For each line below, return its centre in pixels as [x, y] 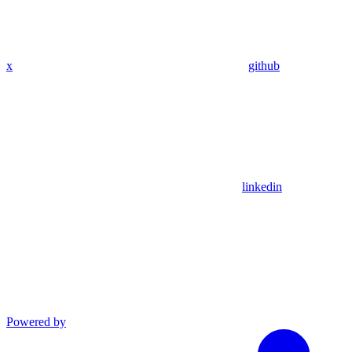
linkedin [262, 186]
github [264, 65]
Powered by [36, 321]
